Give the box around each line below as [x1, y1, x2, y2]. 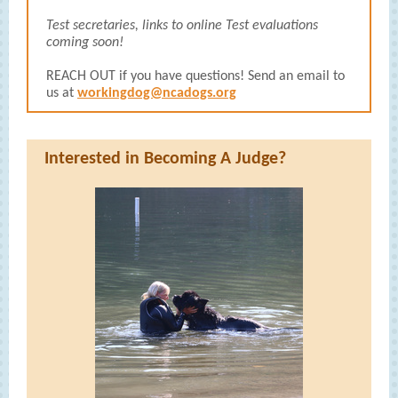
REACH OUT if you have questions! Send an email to [46, 69, 345, 84]
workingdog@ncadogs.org [77, 86, 236, 100]
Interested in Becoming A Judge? [44, 150, 286, 168]
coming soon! [46, 36, 123, 50]
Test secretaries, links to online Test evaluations [46, 19, 318, 33]
